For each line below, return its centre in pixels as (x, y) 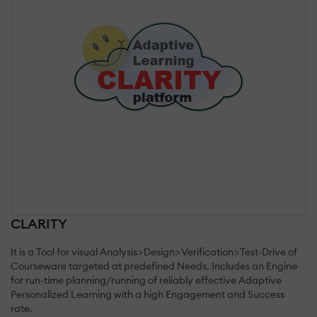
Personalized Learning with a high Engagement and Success (148, 294)
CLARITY (39, 223)
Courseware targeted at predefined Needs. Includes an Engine (154, 266)
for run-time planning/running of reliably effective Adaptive (146, 280)
